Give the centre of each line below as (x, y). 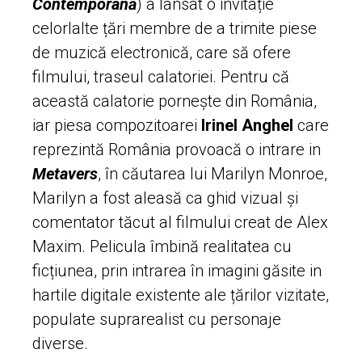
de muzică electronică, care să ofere (162, 52)
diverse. (60, 343)
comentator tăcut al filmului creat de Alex (180, 222)
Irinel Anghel (247, 125)
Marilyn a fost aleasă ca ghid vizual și (165, 198)
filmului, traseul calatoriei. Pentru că (161, 76)
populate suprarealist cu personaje (157, 319)
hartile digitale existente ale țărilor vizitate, (181, 295)
